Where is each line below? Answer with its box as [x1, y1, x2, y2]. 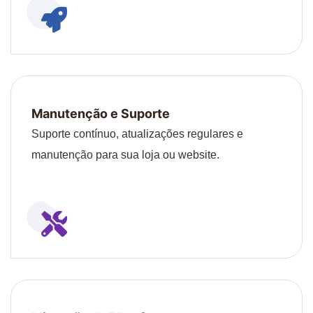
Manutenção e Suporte [31, 105, 170, 121]
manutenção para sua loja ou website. [31, 148, 219, 161]
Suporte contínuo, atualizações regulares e [31, 127, 243, 140]
